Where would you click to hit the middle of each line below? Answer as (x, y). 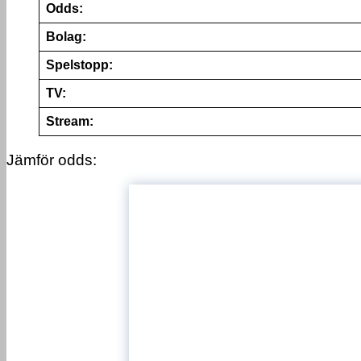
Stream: (70, 122)
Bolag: (66, 37)
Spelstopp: (79, 65)
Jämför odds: (52, 160)
